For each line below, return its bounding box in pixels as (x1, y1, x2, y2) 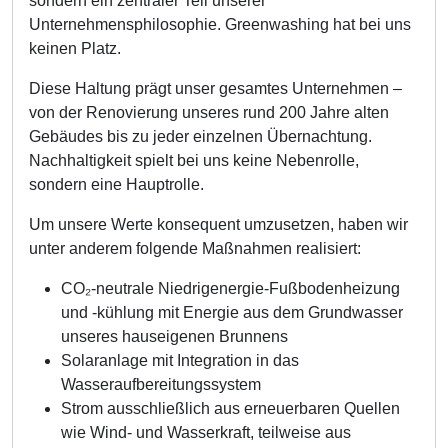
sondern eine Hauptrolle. (29, 176, 204, 193)
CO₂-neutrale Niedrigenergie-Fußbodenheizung (61, 280, 400, 297)
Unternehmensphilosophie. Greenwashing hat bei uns (29, 16, 411, 33)
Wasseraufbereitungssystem (61, 376, 261, 393)
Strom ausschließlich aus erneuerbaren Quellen (61, 400, 400, 417)
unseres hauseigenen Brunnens (61, 328, 288, 345)
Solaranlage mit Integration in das (61, 352, 299, 369)
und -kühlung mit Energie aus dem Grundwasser (61, 304, 403, 321)
